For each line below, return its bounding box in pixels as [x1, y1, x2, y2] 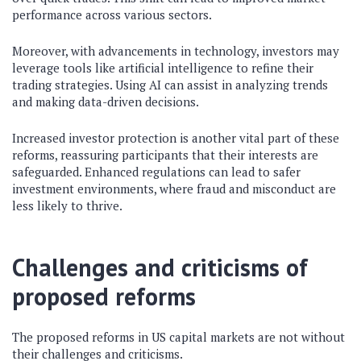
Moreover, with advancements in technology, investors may [12, 43, 339, 59]
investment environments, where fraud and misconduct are [12, 180, 336, 197]
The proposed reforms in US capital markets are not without [12, 329, 345, 345]
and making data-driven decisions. [12, 93, 199, 110]
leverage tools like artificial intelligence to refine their [12, 60, 313, 76]
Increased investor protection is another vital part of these [12, 130, 339, 146]
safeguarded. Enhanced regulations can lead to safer [12, 164, 301, 180]
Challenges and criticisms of [12, 251, 308, 283]
